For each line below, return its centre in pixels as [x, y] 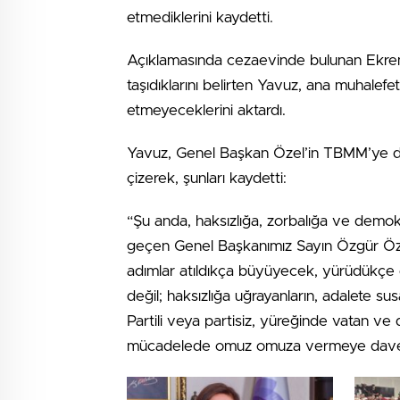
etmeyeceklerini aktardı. [206, 110]
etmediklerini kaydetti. [200, 17]
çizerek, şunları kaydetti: [207, 178]
